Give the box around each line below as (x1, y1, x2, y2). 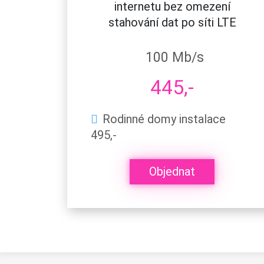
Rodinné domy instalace (103, 111, 226, 126)
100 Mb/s (145, 49, 204, 65)
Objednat (149, 164, 195, 179)
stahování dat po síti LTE (108, 15, 236, 29)
